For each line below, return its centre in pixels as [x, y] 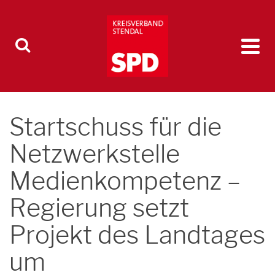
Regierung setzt [99, 208]
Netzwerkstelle [95, 154]
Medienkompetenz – [125, 181]
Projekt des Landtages [137, 235]
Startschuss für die [115, 127]
